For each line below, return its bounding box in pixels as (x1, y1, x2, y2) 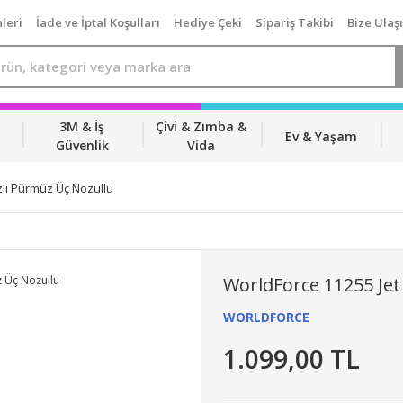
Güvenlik (55, 137, 109, 154)
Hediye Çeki (173, 13, 242, 31)
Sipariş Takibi (255, 13, 334, 31)
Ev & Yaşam (284, 127, 357, 145)
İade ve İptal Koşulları (35, 13, 160, 31)
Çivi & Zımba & (156, 118, 247, 135)
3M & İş (59, 118, 105, 135)
